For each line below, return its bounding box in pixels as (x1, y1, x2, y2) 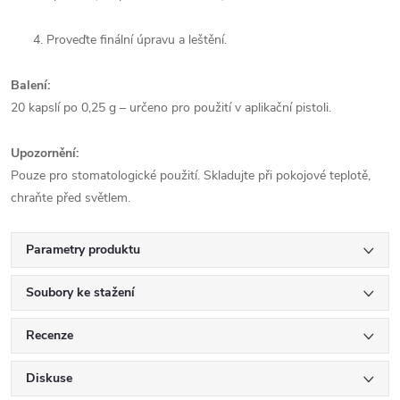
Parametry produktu (26, 241, 140, 258)
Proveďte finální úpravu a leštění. (46, 31, 227, 48)
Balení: (11, 77, 50, 94)
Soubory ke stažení (26, 284, 135, 301)
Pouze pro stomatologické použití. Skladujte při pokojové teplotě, (11, 167, 371, 184)
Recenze (26, 327, 73, 344)
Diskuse (26, 370, 72, 387)
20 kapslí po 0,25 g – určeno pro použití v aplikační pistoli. (11, 99, 331, 116)
